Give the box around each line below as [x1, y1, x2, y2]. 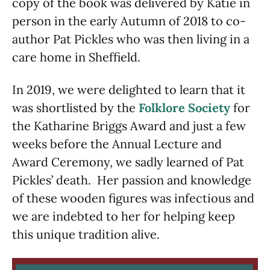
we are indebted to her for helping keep [12, 209, 235, 224]
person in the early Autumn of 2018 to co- [12, 13, 246, 29]
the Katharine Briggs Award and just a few [12, 118, 246, 134]
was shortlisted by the [12, 100, 139, 116]
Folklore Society [139, 100, 230, 116]
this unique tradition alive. [12, 227, 160, 242]
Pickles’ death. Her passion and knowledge [12, 172, 251, 188]
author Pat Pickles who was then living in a [12, 31, 250, 47]
